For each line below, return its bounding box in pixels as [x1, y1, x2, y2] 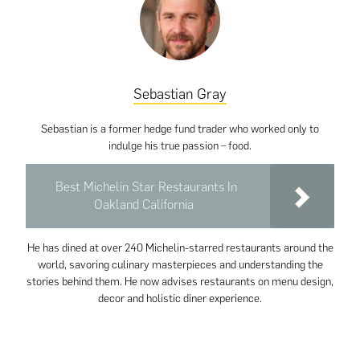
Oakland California [93, 197, 194, 213]
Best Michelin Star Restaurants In [55, 179, 237, 195]
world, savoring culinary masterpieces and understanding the [37, 258, 323, 272]
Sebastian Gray [133, 85, 227, 104]
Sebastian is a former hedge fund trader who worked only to [41, 122, 319, 137]
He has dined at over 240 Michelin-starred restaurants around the [27, 241, 333, 256]
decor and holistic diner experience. [98, 292, 262, 306]
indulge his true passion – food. [108, 139, 252, 153]
